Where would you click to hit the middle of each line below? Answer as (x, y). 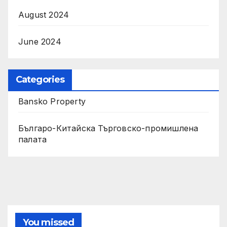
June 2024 (40, 41)
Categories (40, 80)
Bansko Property (52, 102)
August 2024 (44, 14)
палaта (33, 140)
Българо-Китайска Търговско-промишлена (108, 128)
